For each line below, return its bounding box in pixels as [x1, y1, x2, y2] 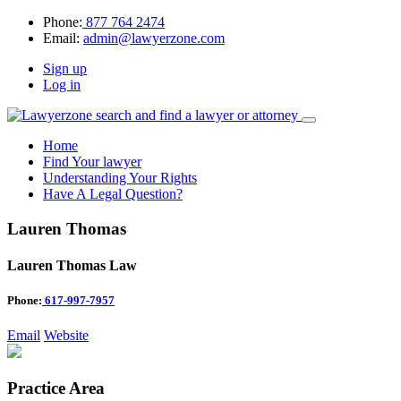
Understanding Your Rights [43, 170, 197, 185]
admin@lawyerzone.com [83, 30, 225, 46]
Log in [43, 77, 81, 92]
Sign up [43, 61, 87, 76]
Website [44, 328, 89, 344]
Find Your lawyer [43, 154, 141, 169]
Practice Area [7, 379, 105, 398]
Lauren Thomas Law [7, 257, 137, 273]
